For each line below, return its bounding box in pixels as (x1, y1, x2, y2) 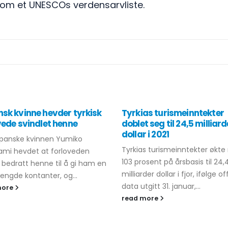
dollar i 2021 (122, 128, 169, 140)
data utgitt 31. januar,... (122, 181, 201, 191)
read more (122, 194, 160, 203)
